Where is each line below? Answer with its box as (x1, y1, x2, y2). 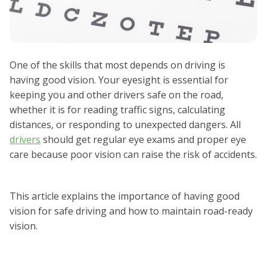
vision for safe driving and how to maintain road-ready (10, 204, 253, 218)
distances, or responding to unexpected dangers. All (10, 118, 241, 132)
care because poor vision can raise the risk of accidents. (10, 148, 257, 162)
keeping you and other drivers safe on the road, (10, 88, 223, 102)
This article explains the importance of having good (10, 190, 240, 203)
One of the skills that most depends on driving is (10, 58, 225, 72)
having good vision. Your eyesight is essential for (10, 73, 228, 87)
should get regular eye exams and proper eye (41, 133, 246, 147)
